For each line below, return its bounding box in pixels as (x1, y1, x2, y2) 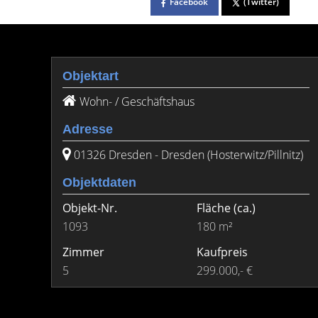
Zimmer (62, 244, 104, 260)
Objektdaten (62, 175, 136, 190)
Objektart (62, 69, 119, 83)
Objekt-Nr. (62, 200, 117, 216)
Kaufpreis (197, 244, 248, 260)
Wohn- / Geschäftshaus (79, 94, 194, 109)
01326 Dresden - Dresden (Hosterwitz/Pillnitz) (74, 147, 303, 163)
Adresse (62, 122, 113, 136)
